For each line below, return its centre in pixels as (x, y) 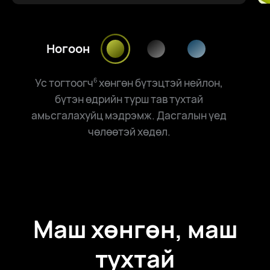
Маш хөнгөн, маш (135, 229)
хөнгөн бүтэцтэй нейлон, (160, 82)
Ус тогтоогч (64, 82)
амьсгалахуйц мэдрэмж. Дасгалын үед (129, 115)
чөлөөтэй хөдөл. (129, 131)
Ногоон (68, 49)
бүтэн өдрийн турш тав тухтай (129, 99)
